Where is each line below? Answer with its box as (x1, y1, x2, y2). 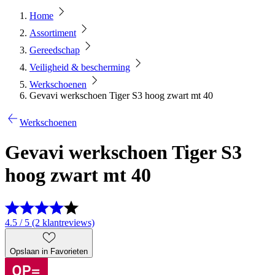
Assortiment (29, 28, 76, 38)
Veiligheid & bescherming (29, 62, 130, 72)
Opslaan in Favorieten (10, 246, 88, 256)
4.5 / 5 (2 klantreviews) (5, 217, 95, 228)
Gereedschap (29, 45, 80, 55)
